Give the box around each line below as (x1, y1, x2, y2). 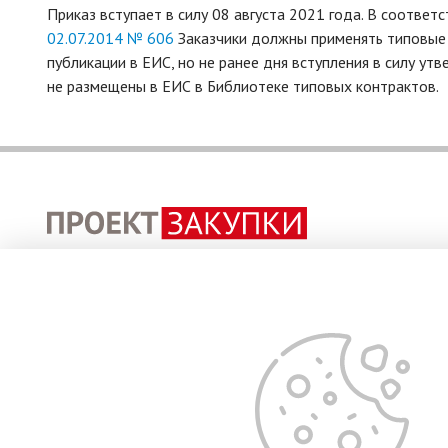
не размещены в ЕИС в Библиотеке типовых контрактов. (47, 76, 439, 96)
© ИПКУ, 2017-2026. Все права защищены (47, 341, 341, 361)
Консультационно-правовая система (47, 247, 295, 268)
